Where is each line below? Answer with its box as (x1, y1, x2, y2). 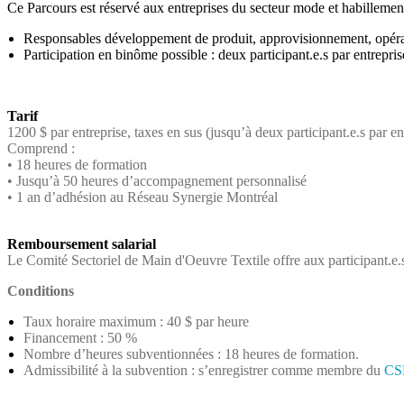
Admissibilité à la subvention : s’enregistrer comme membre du (23, 363, 384, 378)
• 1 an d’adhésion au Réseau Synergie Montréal (7, 189, 278, 205)
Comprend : (7, 141, 75, 156)
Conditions (7, 283, 74, 298)
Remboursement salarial (7, 236, 156, 252)
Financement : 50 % (23, 330, 137, 345)
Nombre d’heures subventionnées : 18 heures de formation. (23, 346, 359, 362)
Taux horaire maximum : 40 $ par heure (23, 314, 249, 329)
